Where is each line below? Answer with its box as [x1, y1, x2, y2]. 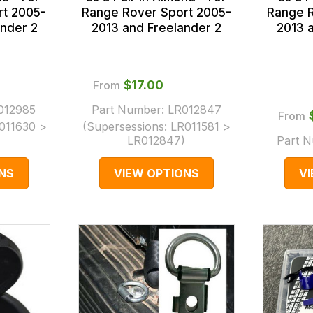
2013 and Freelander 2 [91, 21, 221, 36]
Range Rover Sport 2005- [81, 6, 231, 20]
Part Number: [91, 103, 168, 117]
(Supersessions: [82, 119, 170, 134]
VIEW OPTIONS [113, 166, 199, 181]
